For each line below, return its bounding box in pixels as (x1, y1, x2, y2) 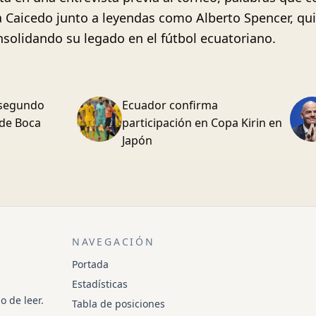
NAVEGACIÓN (71, 235, 155, 248)
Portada (71, 257, 109, 271)
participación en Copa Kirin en (122, 115, 283, 130)
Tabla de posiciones (71, 297, 165, 310)
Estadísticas (71, 277, 128, 291)
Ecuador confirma (122, 97, 219, 113)
